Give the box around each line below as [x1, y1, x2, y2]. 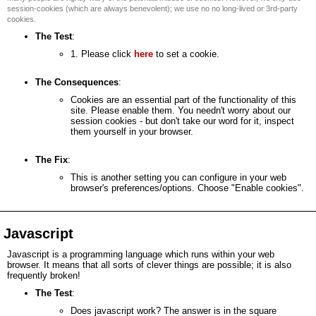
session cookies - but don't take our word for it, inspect [71, 116, 294, 126]
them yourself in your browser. [71, 126, 193, 137]
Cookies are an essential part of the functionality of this [71, 95, 296, 105]
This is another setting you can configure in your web [71, 172, 286, 183]
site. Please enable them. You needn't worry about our [71, 105, 291, 116]
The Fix [35, 154, 68, 165]
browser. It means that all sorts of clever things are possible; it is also [7, 260, 291, 270]
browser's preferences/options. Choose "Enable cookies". [71, 183, 304, 193]
